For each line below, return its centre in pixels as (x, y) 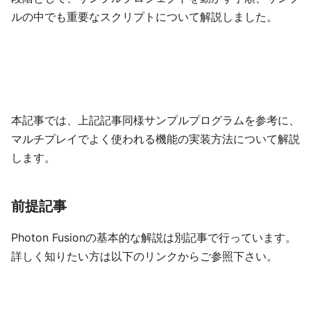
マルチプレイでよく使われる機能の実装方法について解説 (155, 139)
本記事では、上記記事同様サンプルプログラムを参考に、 (155, 120)
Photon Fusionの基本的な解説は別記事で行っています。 (154, 237)
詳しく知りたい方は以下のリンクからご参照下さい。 (144, 256)
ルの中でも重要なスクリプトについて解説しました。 (144, 17)
